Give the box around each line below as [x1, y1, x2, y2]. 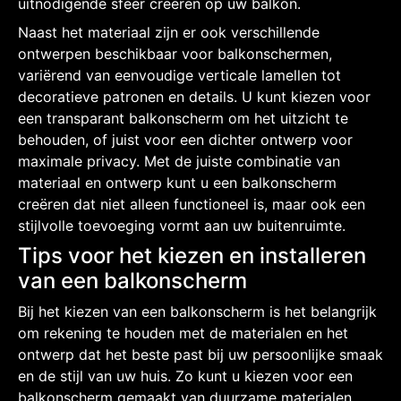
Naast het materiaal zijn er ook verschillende [18, 22, 320, 41]
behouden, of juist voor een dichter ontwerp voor [18, 130, 353, 149]
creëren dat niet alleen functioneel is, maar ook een [18, 194, 365, 213]
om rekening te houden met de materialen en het [18, 323, 348, 342]
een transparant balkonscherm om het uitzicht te [18, 108, 348, 127]
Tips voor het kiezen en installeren [18, 242, 366, 269]
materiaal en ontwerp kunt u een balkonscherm [18, 173, 337, 192]
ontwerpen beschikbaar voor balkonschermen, [18, 44, 332, 63]
